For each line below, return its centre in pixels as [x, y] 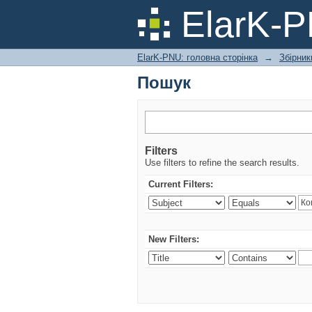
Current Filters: [181, 184]
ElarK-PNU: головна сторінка [197, 57]
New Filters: [174, 239]
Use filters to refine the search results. [222, 163]
